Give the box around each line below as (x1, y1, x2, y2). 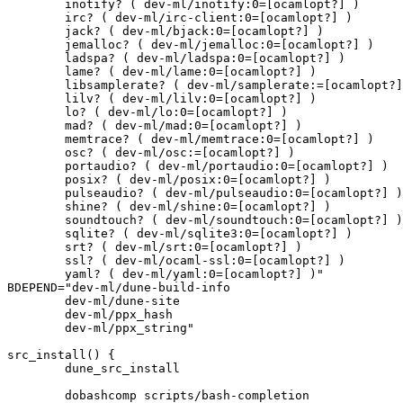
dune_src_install (7, 362, 65, 375)
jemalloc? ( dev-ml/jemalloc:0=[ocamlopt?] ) (7, 38, 65, 51)
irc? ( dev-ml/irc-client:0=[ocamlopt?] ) (7, 11, 65, 24)
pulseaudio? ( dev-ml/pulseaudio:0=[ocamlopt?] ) (7, 186, 65, 200)
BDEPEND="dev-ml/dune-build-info (7, 281, 230, 294)
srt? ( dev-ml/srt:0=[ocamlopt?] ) (7, 240, 65, 254)
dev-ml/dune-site (7, 294, 65, 308)
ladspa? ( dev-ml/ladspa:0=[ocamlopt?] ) (7, 51, 65, 65)
